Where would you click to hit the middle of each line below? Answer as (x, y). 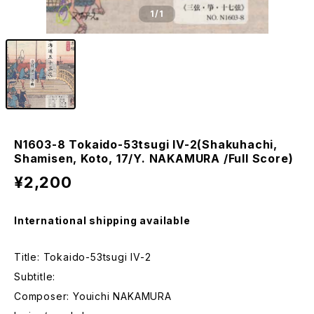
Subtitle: (35, 277)
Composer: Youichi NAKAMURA (93, 296)
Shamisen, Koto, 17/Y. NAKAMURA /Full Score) (154, 158)
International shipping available (102, 220)
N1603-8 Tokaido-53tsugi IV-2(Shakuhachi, (146, 144)
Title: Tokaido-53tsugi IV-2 (83, 257)
